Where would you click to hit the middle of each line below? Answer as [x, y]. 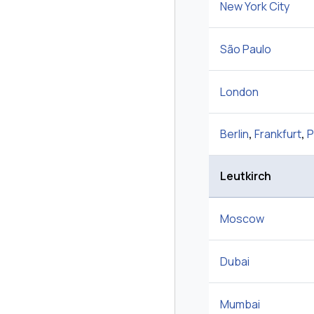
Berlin [234, 134]
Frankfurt [278, 134]
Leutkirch [246, 176]
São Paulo [246, 49]
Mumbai [240, 305]
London [239, 92]
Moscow [242, 219]
